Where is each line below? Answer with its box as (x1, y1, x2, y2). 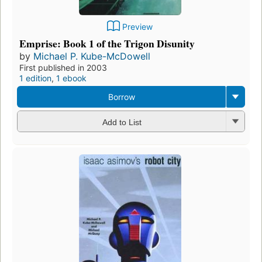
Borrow (108, 92, 135, 102)
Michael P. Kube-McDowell (33, 50, 150, 63)
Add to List (102, 117, 142, 127)
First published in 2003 (19, 63, 107, 73)
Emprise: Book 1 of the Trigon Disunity (19, 36, 195, 51)
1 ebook (56, 73, 87, 84)
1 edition (19, 73, 51, 84)
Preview (122, 22, 153, 32)
